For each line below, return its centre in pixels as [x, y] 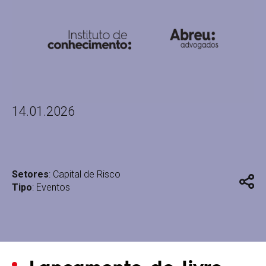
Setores [30, 174]
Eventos [53, 187]
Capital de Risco [87, 174]
